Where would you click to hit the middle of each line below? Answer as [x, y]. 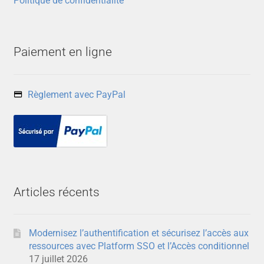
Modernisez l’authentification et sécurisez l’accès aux [138, 233]
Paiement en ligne [62, 52]
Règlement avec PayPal [76, 94]
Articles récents [56, 192]
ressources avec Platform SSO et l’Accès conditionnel [139, 246]
